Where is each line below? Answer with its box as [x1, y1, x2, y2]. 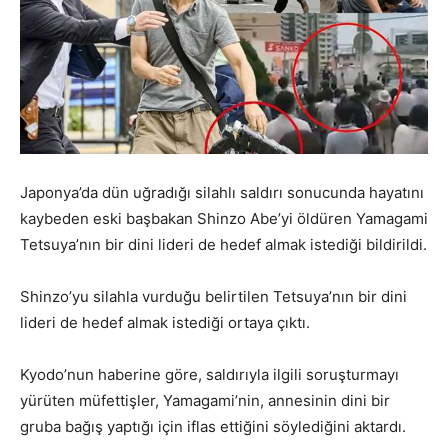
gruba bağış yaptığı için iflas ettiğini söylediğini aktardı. [20, 417, 406, 437]
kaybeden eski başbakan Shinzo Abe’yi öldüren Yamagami [20, 209, 428, 229]
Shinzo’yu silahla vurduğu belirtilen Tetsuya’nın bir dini [20, 287, 407, 307]
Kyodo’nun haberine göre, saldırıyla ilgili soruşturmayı [20, 365, 399, 385]
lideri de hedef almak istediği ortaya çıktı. [20, 313, 310, 333]
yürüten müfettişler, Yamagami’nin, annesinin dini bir [20, 391, 390, 411]
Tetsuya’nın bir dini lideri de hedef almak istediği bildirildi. [20, 235, 427, 255]
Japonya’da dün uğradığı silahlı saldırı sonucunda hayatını [20, 183, 424, 203]
